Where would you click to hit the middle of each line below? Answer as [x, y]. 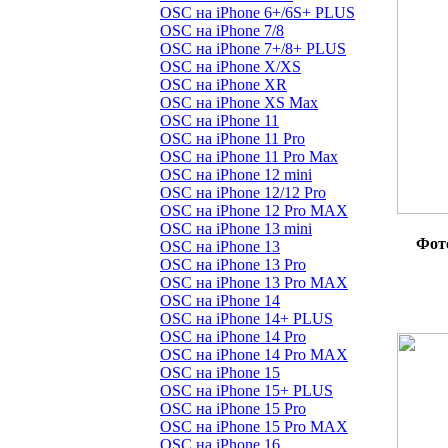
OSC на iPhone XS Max [239, 102]
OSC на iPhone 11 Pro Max [249, 156]
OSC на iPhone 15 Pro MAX [254, 426]
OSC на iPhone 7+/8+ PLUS [253, 48]
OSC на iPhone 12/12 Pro [243, 192]
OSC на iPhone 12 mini [236, 174]
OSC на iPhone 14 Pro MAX [254, 354]
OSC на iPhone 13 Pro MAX [254, 282]
